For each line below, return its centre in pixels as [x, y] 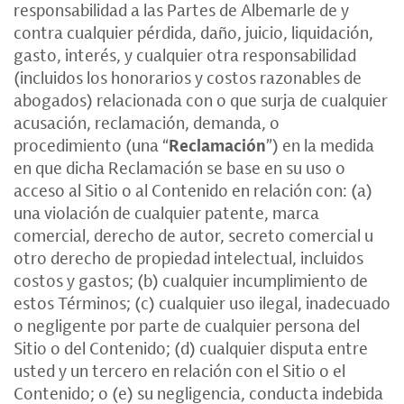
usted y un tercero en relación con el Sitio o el [179, 371]
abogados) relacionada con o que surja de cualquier [201, 100]
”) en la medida [320, 145]
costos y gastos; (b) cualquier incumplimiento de [191, 280]
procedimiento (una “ [91, 145]
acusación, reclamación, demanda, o [147, 123]
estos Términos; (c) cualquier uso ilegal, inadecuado [202, 303]
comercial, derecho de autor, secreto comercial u [193, 235]
